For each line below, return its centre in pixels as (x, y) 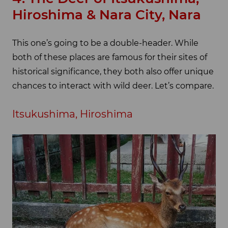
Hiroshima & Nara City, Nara (107, 15)
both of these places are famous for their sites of (110, 58)
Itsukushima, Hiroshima (73, 114)
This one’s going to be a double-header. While (105, 43)
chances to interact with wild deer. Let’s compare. (113, 86)
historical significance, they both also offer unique (113, 72)
